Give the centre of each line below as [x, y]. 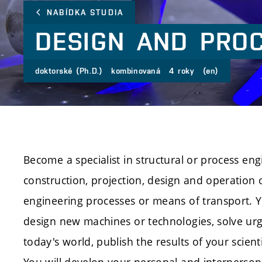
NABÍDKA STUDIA [85, 12]
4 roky [182, 71]
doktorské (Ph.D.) [69, 71]
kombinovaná [136, 71]
